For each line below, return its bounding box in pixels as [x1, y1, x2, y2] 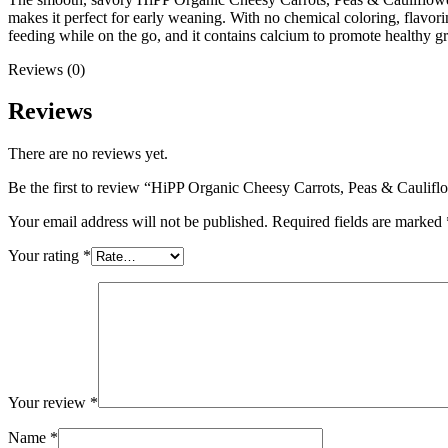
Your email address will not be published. [8, 213, 268, 231]
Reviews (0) [8, 60, 85, 78]
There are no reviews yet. [8, 145, 168, 163]
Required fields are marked [272, 213, 446, 231]
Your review [8, 394, 90, 412]
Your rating [8, 247, 83, 265]
